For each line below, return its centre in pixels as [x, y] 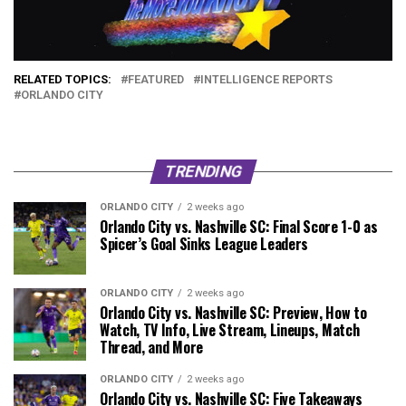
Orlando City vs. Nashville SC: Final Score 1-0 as [239, 227]
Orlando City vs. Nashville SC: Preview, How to [233, 313]
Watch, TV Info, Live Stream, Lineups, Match [230, 330]
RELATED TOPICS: [63, 80]
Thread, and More [151, 348]
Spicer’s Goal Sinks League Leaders [204, 244]
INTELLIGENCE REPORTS [266, 80]
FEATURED [156, 80]
